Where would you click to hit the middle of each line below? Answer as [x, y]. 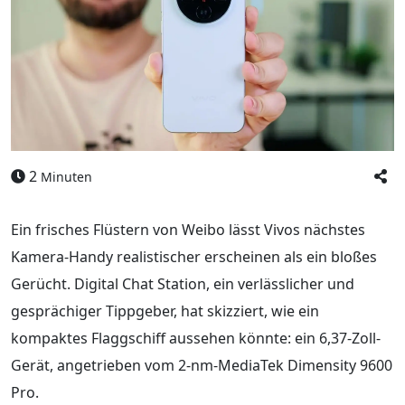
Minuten [66, 176]
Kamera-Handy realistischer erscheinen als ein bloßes [194, 256]
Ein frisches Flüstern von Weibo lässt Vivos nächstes [188, 229]
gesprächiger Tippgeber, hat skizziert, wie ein [165, 311]
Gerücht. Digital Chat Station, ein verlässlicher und [183, 283]
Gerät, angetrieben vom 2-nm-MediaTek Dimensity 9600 [202, 365]
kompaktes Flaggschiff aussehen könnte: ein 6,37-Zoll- [196, 338]
